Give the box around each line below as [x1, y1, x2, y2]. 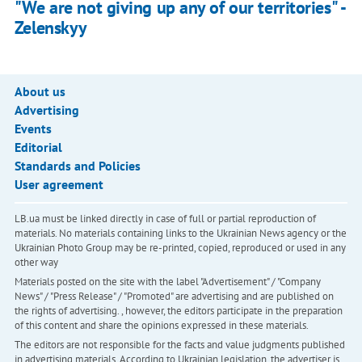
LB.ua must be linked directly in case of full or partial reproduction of [14, 212, 316, 226]
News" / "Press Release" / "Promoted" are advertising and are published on [14, 289, 334, 304]
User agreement [14, 176, 103, 193]
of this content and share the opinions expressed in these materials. [14, 318, 309, 333]
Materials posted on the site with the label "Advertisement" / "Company [14, 275, 321, 289]
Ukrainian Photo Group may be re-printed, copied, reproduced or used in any [14, 241, 346, 255]
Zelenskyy [14, 16, 87, 40]
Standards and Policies [14, 158, 141, 175]
